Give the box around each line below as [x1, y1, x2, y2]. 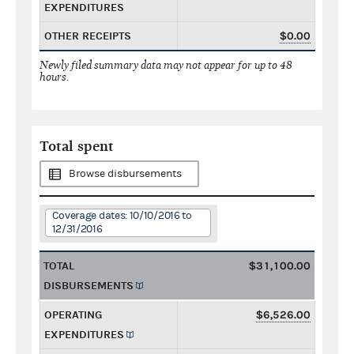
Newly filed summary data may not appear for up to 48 [40, 58, 292, 72]
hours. [40, 70, 70, 84]
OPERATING [44, 307, 102, 322]
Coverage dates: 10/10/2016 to [51, 209, 192, 222]
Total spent [40, 137, 114, 155]
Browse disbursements [69, 167, 182, 180]
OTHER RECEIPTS [44, 28, 131, 43]
